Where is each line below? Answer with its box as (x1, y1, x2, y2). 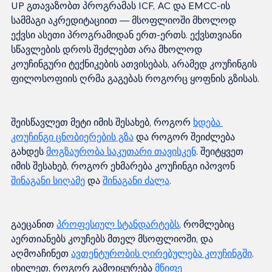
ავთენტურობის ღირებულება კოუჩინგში (71, 247, 252, 260)
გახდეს (11, 145, 46, 158)
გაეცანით (11, 218, 56, 231)
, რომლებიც (179, 218, 237, 231)
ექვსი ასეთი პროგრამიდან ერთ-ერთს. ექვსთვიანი (11, 29, 244, 41)
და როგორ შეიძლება (134, 131, 237, 143)
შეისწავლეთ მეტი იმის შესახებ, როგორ (11, 116, 193, 129)
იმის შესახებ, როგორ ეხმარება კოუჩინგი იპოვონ (11, 160, 237, 172)
